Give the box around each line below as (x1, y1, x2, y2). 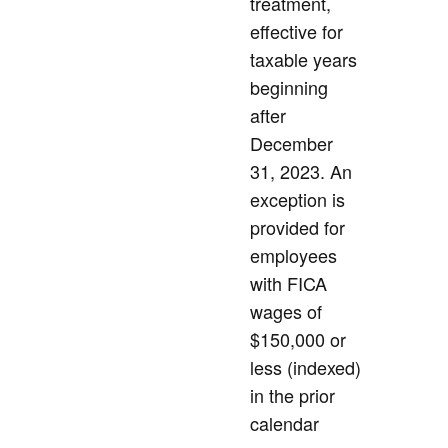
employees (250, 242, 337, 269)
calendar (250, 410, 319, 437)
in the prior (250, 382, 335, 409)
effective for (250, 18, 343, 45)
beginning (250, 74, 328, 101)
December (250, 130, 333, 157)
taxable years (250, 46, 357, 73)
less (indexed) (250, 354, 361, 381)
